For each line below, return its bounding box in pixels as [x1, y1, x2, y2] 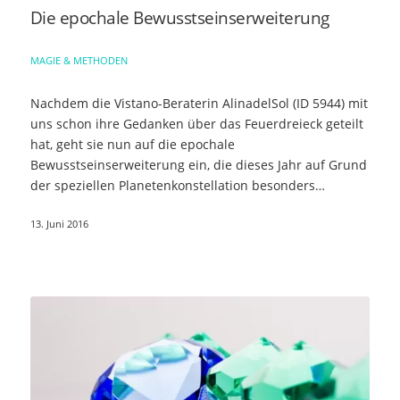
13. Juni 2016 [29, 217, 88, 231]
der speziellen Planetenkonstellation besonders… [29, 177, 325, 195]
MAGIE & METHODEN [29, 54, 128, 68]
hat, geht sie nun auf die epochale [29, 136, 235, 154]
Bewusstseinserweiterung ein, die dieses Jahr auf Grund [29, 156, 367, 174]
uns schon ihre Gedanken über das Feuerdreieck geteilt [29, 115, 363, 133]
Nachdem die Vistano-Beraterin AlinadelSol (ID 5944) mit [29, 95, 368, 112]
